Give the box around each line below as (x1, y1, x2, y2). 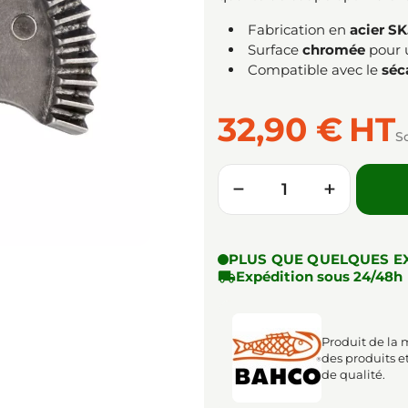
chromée (302, 40, 365, 58)
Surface (248, 40, 302, 58)
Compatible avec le (248, 60, 382, 78)
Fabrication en (248, 20, 350, 38)
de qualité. (321, 366, 385, 382)
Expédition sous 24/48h (236, 267, 403, 285)
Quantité (217, 162, 278, 180)
